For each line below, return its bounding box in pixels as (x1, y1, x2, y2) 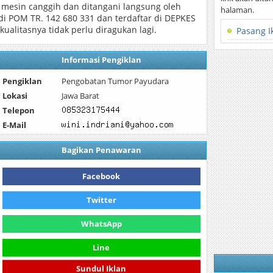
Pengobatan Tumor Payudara (62, 76, 169, 87)
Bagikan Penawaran (61, 144, 141, 155)
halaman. (221, 4, 255, 15)
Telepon (2, 105, 35, 116)
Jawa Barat (62, 90, 100, 101)
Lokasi (2, 90, 27, 101)
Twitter (86, 194, 116, 205)
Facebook (82, 171, 121, 182)
